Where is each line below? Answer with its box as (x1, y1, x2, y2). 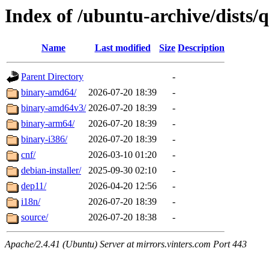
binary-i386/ (21, 134, 67, 145)
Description (178, 43, 225, 53)
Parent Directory (21, 71, 83, 82)
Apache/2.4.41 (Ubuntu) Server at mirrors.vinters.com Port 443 (5, 239, 247, 250)
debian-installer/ (21, 165, 81, 176)
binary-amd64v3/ (21, 103, 86, 113)
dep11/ (21, 181, 46, 192)
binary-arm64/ (21, 118, 74, 129)
